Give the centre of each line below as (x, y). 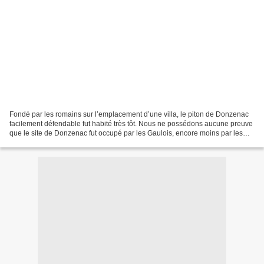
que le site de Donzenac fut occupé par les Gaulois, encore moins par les (126, 133)
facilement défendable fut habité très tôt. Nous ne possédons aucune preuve (131, 123)
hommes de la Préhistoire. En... (59, 142)
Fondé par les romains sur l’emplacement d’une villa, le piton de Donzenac (129, 114)
